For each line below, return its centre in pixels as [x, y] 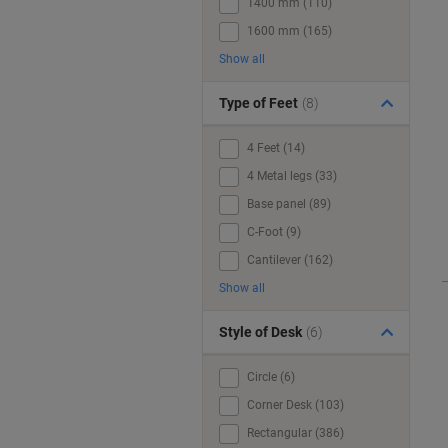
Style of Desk [260, 332]
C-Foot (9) [274, 232]
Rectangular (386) [295, 433]
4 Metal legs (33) [292, 176]
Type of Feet [258, 103]
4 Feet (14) [276, 148]
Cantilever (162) [290, 260]
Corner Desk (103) [295, 405]
